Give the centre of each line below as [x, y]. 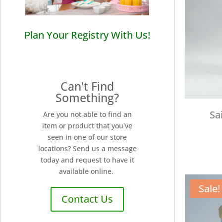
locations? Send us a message [87, 148]
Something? [87, 97]
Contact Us [87, 199]
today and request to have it [87, 160]
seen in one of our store [87, 137]
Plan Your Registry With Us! [87, 35]
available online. [87, 171]
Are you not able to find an [87, 114]
